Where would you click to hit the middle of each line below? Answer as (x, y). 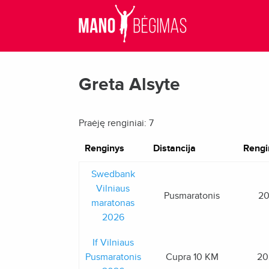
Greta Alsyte (129, 84)
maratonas (113, 203)
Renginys (104, 148)
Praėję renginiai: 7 (116, 123)
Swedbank (113, 174)
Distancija (174, 148)
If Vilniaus (113, 243)
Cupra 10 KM (192, 257)
